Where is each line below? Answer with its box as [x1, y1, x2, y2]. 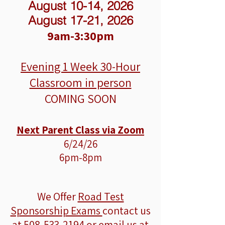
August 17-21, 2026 [28, 13, 133, 28]
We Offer [37, 189, 78, 203]
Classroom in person [29, 74, 132, 90]
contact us [102, 203, 151, 217]
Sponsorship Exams [10, 203, 102, 217]
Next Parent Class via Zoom [17, 123, 144, 137]
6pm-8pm [59, 151, 102, 164]
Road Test [77, 189, 124, 203]
